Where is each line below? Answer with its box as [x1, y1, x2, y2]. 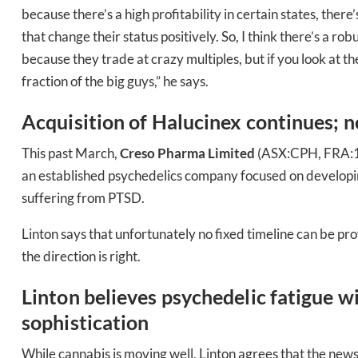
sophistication [22, 309, 149, 334]
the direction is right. [22, 247, 141, 265]
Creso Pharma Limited [120, 144, 257, 161]
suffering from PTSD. [22, 189, 145, 206]
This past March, [22, 144, 120, 161]
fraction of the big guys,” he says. [22, 72, 209, 89]
